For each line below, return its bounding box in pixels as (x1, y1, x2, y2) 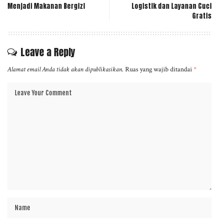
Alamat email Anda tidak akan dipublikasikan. (7, 65, 124, 74)
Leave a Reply (21, 44, 75, 60)
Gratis (192, 10, 212, 21)
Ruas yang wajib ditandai (125, 65, 194, 74)
